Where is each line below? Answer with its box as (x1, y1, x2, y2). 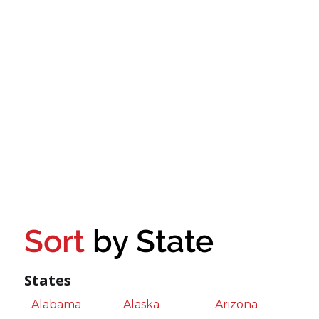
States (24, 271, 72, 291)
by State (85, 223, 214, 260)
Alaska (123, 298, 160, 312)
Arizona (215, 298, 258, 312)
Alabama (31, 298, 82, 312)
